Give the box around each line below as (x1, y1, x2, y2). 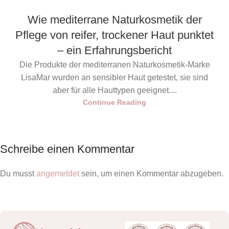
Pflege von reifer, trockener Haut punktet (15, 28, 214, 41)
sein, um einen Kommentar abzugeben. (79, 169, 223, 178)
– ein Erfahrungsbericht (57, 43, 172, 57)
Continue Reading (83, 98, 146, 106)
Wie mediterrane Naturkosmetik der (27, 13, 202, 26)
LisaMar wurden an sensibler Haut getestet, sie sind (21, 73, 208, 82)
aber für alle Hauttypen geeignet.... (52, 85, 177, 95)
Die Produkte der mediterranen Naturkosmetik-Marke (19, 60, 210, 69)
